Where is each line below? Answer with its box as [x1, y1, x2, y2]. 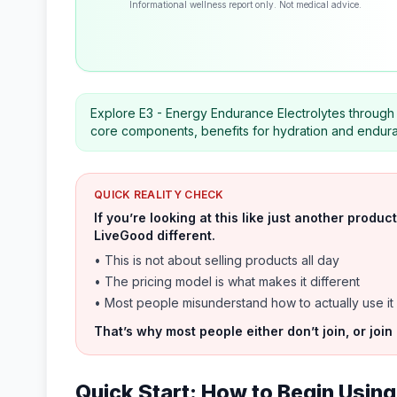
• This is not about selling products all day [94, 253, 339, 268]
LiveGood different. [94, 228, 215, 243]
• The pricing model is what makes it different [94, 274, 360, 289]
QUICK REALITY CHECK [94, 188, 224, 201]
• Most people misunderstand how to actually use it [94, 295, 393, 310]
